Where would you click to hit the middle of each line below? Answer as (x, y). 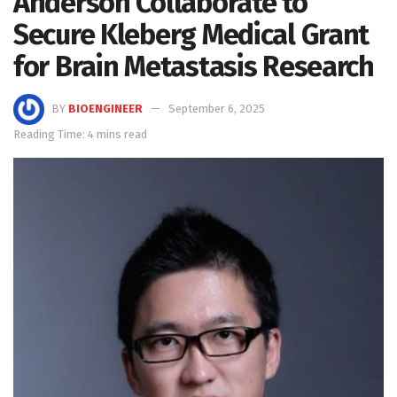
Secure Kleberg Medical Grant (191, 34)
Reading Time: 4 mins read (80, 134)
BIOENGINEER (105, 108)
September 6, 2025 (217, 108)
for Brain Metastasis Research (194, 66)
